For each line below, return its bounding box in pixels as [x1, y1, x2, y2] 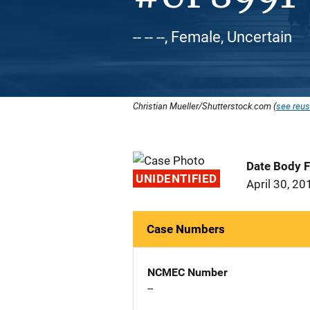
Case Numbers [147, 222, 225, 236]
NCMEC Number [147, 266, 228, 279]
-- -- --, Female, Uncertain [133, 28, 292, 46]
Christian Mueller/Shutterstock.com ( [133, 100, 276, 112]
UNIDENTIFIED [136, 172, 217, 185]
